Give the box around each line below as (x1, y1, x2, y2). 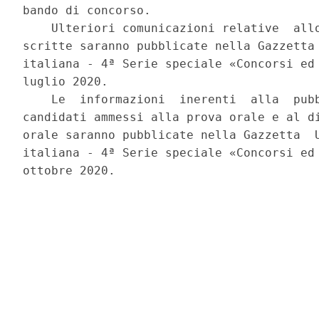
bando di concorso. (23, 4, 159, 18)
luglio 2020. (23, 75, 116, 89)
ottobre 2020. (23, 164, 123, 178)
